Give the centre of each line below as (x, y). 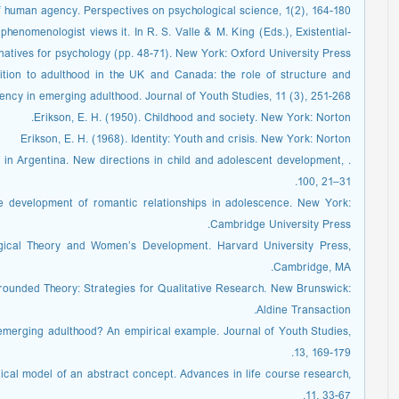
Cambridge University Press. (281, 226)
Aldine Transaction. (304, 311)
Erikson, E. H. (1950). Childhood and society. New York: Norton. (192, 119)
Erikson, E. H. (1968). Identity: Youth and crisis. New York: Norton (186, 140)
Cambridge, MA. (312, 269)
